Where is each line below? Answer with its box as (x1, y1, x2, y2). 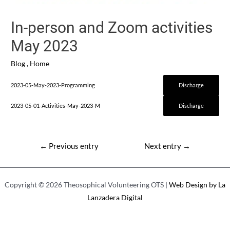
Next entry (144, 142, 183, 151)
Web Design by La (169, 180, 225, 189)
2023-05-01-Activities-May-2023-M (11, 102, 101, 109)
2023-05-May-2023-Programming (11, 82, 95, 89)
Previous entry (47, 142, 99, 151)
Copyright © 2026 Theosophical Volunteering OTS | (5, 180, 169, 189)
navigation (26, 151, 60, 161)
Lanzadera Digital (87, 193, 143, 202)
